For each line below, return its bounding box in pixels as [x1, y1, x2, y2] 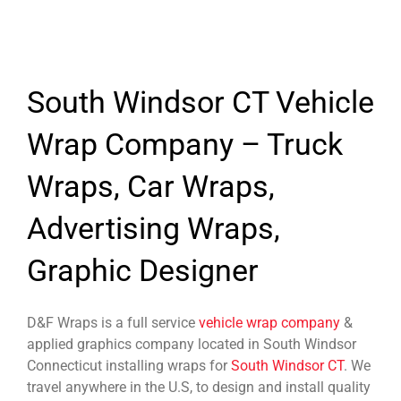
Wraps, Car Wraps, [27, 168, 275, 205]
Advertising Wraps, [27, 210, 280, 247]
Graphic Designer [27, 252, 259, 289]
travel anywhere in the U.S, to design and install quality [27, 378, 371, 396]
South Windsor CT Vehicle [27, 84, 374, 121]
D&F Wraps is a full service [27, 313, 199, 331]
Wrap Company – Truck [27, 126, 343, 163]
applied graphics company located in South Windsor [27, 335, 356, 353]
